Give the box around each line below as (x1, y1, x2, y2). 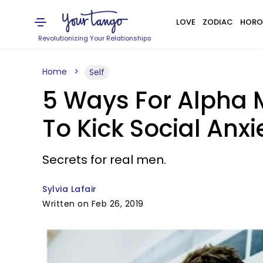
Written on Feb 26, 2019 (42, 198, 144, 210)
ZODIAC (202, 16, 233, 28)
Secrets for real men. (42, 151, 166, 168)
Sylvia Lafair (42, 183, 97, 195)
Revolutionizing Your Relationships (38, 33, 152, 43)
